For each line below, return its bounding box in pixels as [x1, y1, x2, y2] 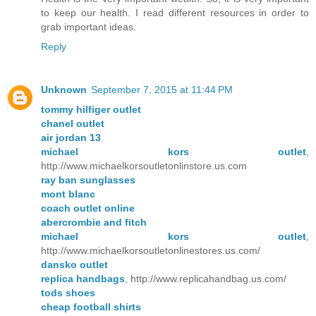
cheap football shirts [41, 301, 141, 313]
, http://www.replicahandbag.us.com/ [125, 273, 286, 285]
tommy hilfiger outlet [41, 104, 141, 116]
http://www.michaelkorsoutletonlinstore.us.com [41, 160, 247, 172]
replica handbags [41, 273, 125, 285]
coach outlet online [41, 202, 135, 214]
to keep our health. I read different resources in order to [41, 6, 309, 18]
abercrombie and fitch [41, 217, 147, 229]
